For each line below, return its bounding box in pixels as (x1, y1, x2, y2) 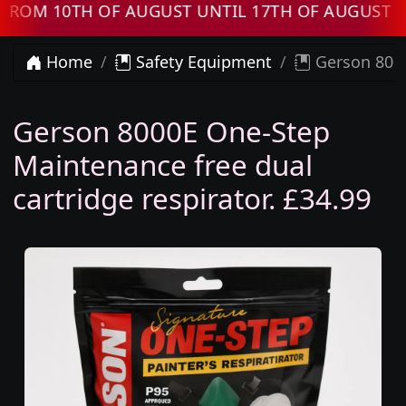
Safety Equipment (131, 51, 272, 73)
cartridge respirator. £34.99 (12, 179, 372, 218)
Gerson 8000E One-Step (12, 111, 330, 151)
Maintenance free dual (12, 145, 313, 185)
